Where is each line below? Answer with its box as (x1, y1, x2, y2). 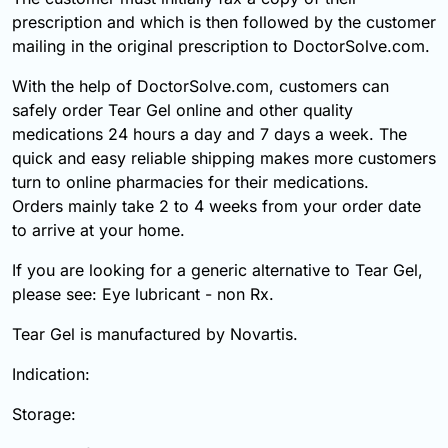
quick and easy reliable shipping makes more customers (12, 148, 436, 169)
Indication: (12, 364, 90, 385)
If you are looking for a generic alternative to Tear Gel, (12, 260, 423, 281)
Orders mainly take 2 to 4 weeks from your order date (12, 196, 421, 217)
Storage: (12, 404, 76, 425)
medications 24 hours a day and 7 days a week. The (12, 124, 407, 145)
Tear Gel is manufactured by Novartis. (12, 324, 298, 345)
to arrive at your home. (12, 220, 185, 241)
